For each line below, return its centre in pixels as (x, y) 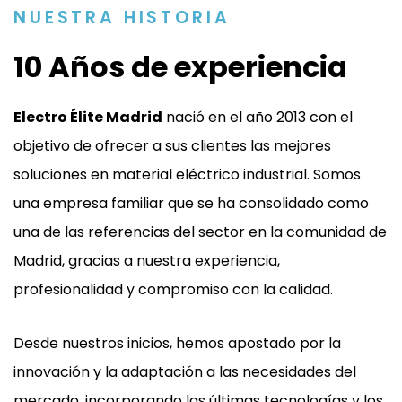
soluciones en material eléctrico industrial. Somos (187, 175)
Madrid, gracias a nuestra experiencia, (147, 261)
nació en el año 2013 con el (258, 118)
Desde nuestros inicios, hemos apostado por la (177, 344)
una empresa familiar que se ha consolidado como (191, 204)
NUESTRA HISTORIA (122, 18)
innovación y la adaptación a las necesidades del (185, 372)
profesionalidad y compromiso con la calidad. (173, 290)
